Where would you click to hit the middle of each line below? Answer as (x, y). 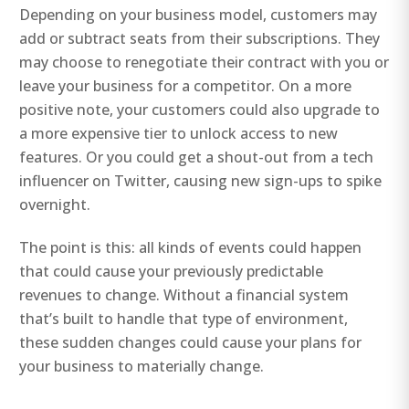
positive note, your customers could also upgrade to (200, 110)
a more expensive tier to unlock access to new (179, 134)
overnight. (55, 205)
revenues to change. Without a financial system (184, 295)
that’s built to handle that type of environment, (184, 319)
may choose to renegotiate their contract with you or (204, 63)
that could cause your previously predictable (172, 272)
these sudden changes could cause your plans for (191, 343)
